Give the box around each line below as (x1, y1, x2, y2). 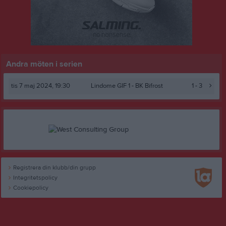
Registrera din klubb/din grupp (13, 163, 96, 172)
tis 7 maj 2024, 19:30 (11, 82, 70, 90)
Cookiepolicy (13, 184, 48, 192)
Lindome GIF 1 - (91, 82, 135, 90)
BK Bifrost (135, 82, 163, 90)
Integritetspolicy (13, 174, 58, 182)
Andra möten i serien (6, 59, 82, 69)
